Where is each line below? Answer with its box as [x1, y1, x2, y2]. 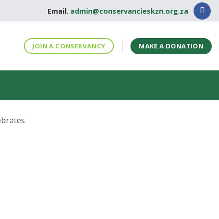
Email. [47, 6, 68, 16]
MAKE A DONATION [139, 41, 204, 50]
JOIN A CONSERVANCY [32, 41, 106, 50]
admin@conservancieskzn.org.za [70, 6, 188, 16]
